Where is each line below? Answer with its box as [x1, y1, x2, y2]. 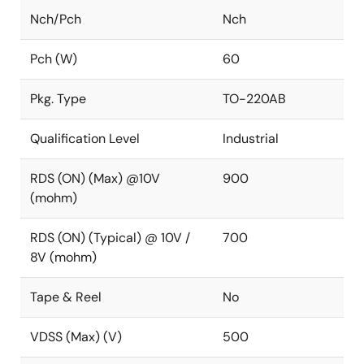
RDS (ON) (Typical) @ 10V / [30, 229, 190, 246]
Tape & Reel [30, 288, 102, 305]
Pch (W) [30, 50, 77, 67]
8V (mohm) [30, 249, 97, 266]
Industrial [223, 130, 279, 147]
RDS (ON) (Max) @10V [30, 170, 160, 187]
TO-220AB [223, 90, 286, 107]
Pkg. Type [30, 90, 86, 107]
